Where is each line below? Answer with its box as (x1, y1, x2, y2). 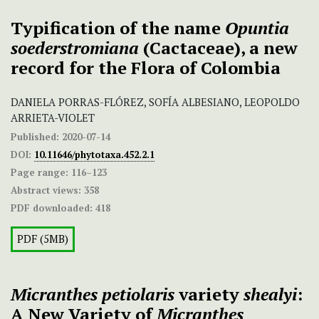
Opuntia (225, 16, 289, 40)
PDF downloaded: (11, 202, 93, 215)
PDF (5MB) (17, 232, 68, 246)
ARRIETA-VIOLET (11, 111, 95, 125)
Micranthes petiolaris (11, 283, 179, 306)
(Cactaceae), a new (139, 36, 298, 60)
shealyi (244, 283, 297, 306)
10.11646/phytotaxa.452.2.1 (34, 148, 155, 162)
